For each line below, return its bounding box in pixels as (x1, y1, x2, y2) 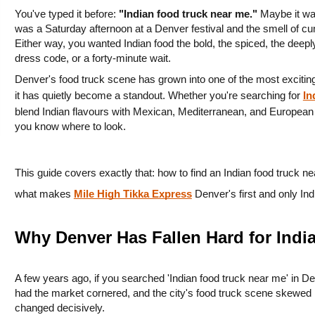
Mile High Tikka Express (73, 188, 192, 200)
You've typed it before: (14, 8, 119, 20)
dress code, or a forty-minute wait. (14, 53, 171, 64)
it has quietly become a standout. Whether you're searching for (14, 90, 303, 102)
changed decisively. (14, 302, 105, 314)
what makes (14, 188, 74, 200)
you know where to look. (14, 121, 126, 133)
